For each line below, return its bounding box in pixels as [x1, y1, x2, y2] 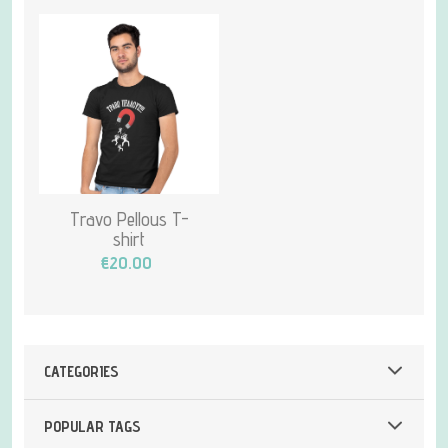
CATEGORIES [44, 362, 119, 381]
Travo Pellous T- [69, 208, 189, 230]
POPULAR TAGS [44, 417, 141, 436]
